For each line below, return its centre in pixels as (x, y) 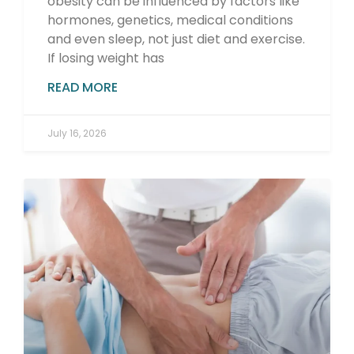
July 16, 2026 (77, 133)
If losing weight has (106, 58)
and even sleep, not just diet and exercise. (176, 39)
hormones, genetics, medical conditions (170, 20)
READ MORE (83, 87)
